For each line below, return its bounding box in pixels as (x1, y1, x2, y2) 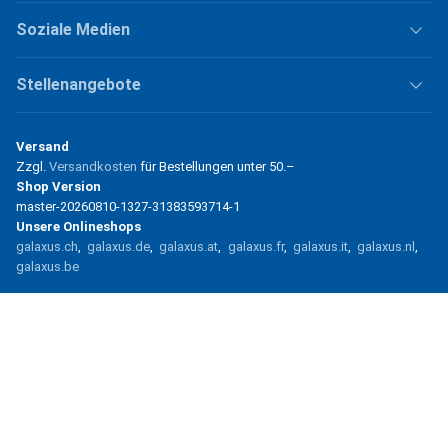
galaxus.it (292, 238, 348, 254)
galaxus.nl (356, 238, 415, 254)
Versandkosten (49, 158, 137, 174)
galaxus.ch (16, 238, 78, 254)
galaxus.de (87, 238, 151, 254)
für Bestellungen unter (137, 158, 269, 174)
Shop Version (16, 178, 101, 194)
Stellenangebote (16, 74, 141, 94)
